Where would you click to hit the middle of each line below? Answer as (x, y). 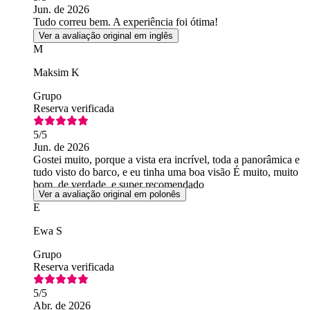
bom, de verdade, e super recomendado (119, 185)
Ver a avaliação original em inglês (106, 36)
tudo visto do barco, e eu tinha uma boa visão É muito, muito (166, 172)
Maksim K (56, 73)
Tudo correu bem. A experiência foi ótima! (126, 22)
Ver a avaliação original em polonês (110, 194)
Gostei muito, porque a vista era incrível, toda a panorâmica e (166, 160)
